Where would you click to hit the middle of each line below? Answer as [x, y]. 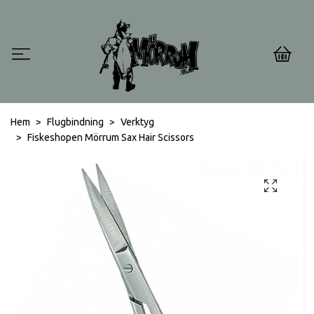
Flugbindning [75, 122]
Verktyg [137, 122]
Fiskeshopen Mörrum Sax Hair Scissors [111, 138]
